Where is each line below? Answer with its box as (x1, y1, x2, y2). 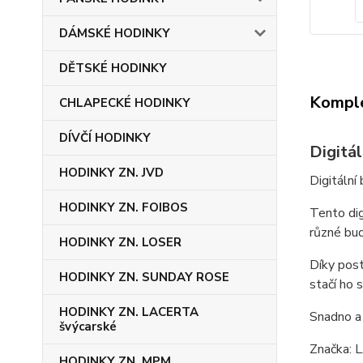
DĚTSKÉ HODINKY (59, 60, 167, 76)
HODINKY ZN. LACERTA (59, 304, 199, 320)
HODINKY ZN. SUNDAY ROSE (59, 269, 229, 285)
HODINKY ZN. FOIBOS (59, 199, 188, 216)
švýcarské (59, 318, 117, 335)
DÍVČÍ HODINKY (59, 130, 151, 146)
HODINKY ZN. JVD (59, 164, 164, 181)
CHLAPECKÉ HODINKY (59, 95, 190, 111)
